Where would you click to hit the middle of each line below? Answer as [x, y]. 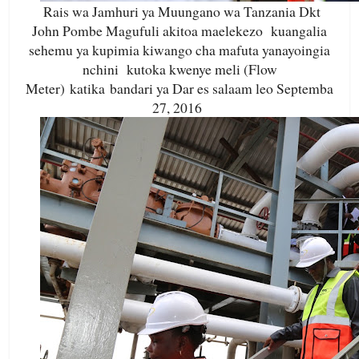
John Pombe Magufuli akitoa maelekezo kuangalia [179, 31]
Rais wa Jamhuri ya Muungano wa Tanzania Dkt [182, 12]
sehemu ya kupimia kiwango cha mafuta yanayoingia [179, 50]
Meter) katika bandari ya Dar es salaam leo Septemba [179, 89]
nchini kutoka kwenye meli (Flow [179, 69]
